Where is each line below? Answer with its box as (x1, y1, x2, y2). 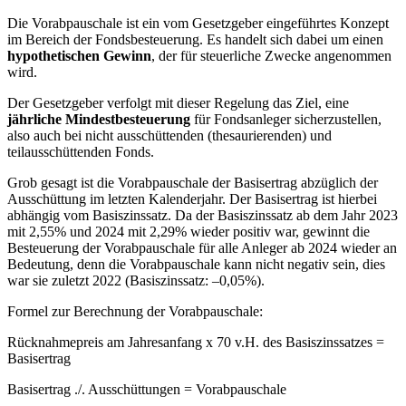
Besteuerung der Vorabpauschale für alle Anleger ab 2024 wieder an (7, 240, 397, 256)
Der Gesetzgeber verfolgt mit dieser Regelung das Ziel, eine (7, 95, 349, 111)
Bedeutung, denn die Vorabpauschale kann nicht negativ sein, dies (7, 256, 385, 273)
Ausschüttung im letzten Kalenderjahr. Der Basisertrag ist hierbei (7, 191, 377, 208)
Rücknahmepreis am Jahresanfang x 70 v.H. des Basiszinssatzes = (7, 334, 384, 351)
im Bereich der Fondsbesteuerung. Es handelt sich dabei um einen (7, 32, 383, 48)
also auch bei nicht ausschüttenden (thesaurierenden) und (7, 128, 332, 144)
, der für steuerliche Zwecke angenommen (151, 48, 391, 64)
